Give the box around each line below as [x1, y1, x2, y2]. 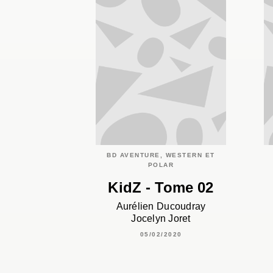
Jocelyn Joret [131, 213, 191, 224]
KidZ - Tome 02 [108, 179, 214, 196]
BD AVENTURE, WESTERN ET [107, 151, 215, 158]
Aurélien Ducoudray [116, 200, 206, 211]
